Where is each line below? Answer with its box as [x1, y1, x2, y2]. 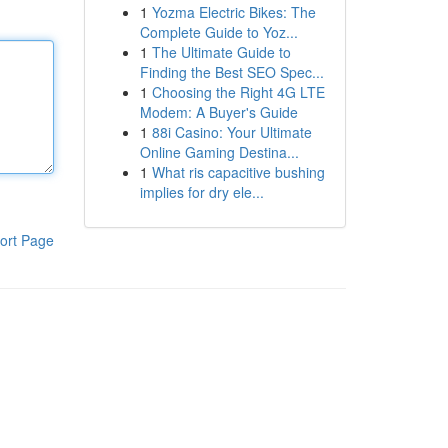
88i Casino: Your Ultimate [151, 122, 312, 142]
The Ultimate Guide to [151, 42, 291, 62]
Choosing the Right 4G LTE [151, 82, 325, 102]
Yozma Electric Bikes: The [151, 2, 316, 22]
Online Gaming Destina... [139, 142, 299, 162]
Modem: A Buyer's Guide [139, 102, 298, 122]
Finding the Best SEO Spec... [139, 62, 324, 82]
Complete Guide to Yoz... [139, 22, 298, 42]
